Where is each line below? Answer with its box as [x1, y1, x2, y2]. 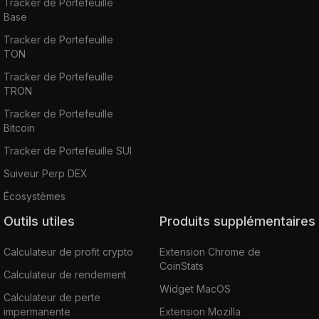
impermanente [4, 305, 70, 318]
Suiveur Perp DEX [4, 167, 88, 179]
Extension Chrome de [159, 245, 261, 258]
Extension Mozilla [159, 305, 241, 318]
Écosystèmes [4, 189, 66, 202]
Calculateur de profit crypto [4, 245, 133, 258]
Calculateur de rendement [4, 268, 126, 281]
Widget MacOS [159, 282, 231, 295]
